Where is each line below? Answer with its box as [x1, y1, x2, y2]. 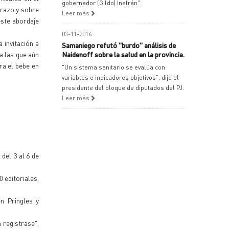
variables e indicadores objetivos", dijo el [62, 74, 179, 81]
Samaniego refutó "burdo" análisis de [62, 40, 176, 50]
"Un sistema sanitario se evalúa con [62, 63, 165, 71]
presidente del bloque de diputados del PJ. [62, 84, 184, 91]
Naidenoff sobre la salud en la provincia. [62, 50, 185, 59]
